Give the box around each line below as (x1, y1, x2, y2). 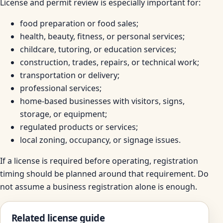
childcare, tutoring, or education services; (20, 43, 176, 55)
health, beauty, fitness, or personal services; (20, 30, 185, 42)
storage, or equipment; (20, 108, 107, 119)
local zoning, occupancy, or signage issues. (20, 134, 181, 145)
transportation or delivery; (20, 69, 119, 81)
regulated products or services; (20, 121, 138, 132)
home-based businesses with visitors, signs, (20, 95, 185, 107)
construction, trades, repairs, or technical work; (20, 56, 199, 68)
